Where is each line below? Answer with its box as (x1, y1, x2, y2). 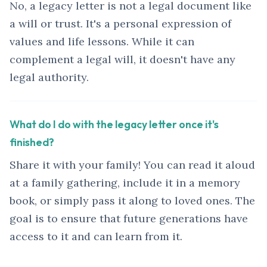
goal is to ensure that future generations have (10, 212, 248, 226)
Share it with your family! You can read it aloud (10, 158, 255, 172)
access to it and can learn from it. (10, 229, 182, 244)
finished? (10, 135, 54, 150)
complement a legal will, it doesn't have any (10, 52, 235, 67)
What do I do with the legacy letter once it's (10, 117, 219, 132)
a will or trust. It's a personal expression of (10, 17, 231, 31)
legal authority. (10, 70, 89, 85)
